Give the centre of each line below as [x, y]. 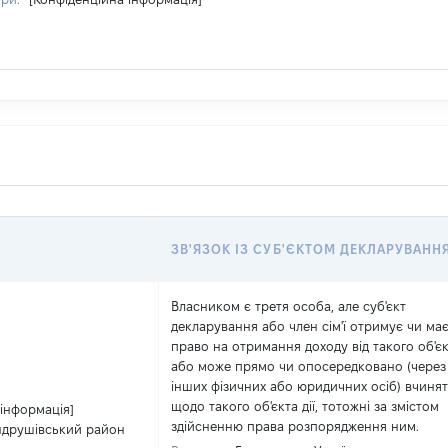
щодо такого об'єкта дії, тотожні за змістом [305, 406]
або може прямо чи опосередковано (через [308, 366]
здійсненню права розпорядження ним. [295, 426]
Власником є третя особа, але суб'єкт [288, 306]
